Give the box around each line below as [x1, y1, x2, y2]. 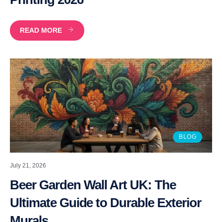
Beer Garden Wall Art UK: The [10, 177, 176, 192]
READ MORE [20, 26, 62, 34]
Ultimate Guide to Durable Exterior [10, 195, 201, 210]
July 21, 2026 [10, 162, 46, 169]
